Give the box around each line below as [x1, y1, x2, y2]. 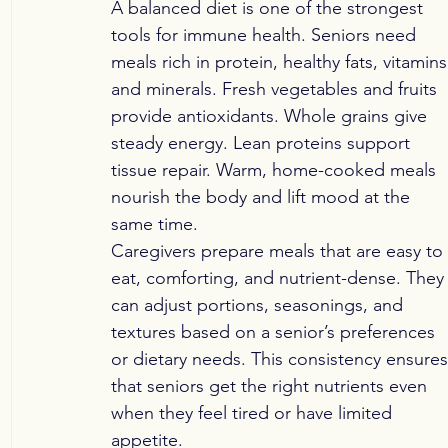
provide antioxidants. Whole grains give [111, 105, 432, 128]
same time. [111, 213, 198, 236]
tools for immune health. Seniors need [111, 24, 421, 47]
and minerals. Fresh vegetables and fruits [111, 78, 442, 101]
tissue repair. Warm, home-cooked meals [111, 159, 441, 182]
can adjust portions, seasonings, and [111, 294, 408, 317]
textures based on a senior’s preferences [111, 321, 440, 344]
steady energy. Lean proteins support [111, 132, 415, 155]
